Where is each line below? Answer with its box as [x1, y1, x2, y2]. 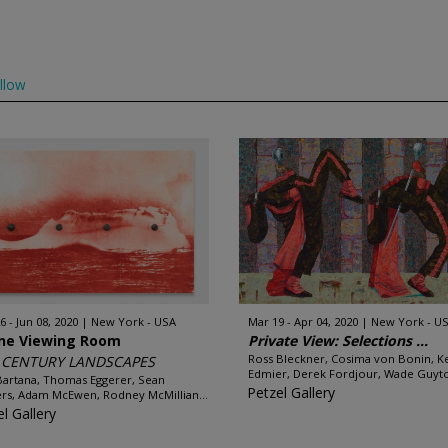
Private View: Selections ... [248, 331, 428, 350]
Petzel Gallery [247, 383, 335, 402]
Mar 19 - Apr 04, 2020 [248, 314, 358, 329]
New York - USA [91, 314, 177, 329]
